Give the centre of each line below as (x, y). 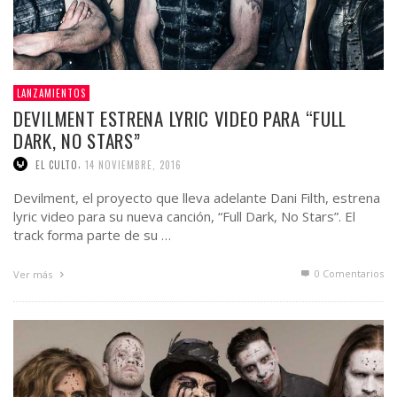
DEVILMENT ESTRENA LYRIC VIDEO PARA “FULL (180, 118)
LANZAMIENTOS (51, 93)
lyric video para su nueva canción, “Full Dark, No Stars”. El (184, 217)
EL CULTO (57, 164)
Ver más (34, 275)
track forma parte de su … (92, 235)
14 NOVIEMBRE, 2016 (133, 164)
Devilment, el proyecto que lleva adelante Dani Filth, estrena (197, 198)
